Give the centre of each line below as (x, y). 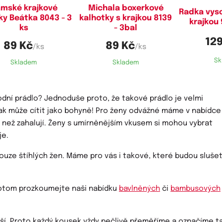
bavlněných (139, 189)
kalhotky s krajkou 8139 (126, 18)
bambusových (195, 189)
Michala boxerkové (126, 8)
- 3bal (126, 28)
